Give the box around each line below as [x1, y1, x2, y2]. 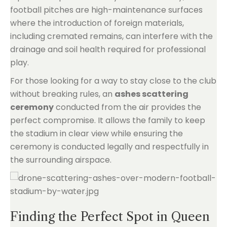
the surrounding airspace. [10, 154, 111, 166]
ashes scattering [115, 88, 188, 100]
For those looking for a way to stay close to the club [10, 75, 216, 87]
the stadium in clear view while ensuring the [10, 128, 183, 139]
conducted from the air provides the [54, 101, 201, 113]
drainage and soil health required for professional [10, 44, 206, 55]
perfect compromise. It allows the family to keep [10, 115, 205, 126]
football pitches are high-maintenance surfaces [10, 4, 203, 16]
